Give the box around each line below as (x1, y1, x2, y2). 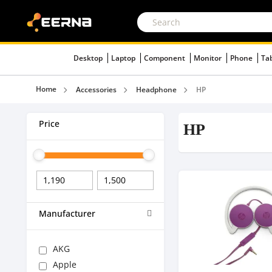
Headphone (136, 84, 177, 95)
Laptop (111, 53, 137, 63)
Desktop (73, 53, 104, 63)
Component (144, 53, 187, 63)
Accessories (76, 84, 117, 95)
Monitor (194, 53, 223, 63)
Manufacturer (39, 208, 95, 219)
